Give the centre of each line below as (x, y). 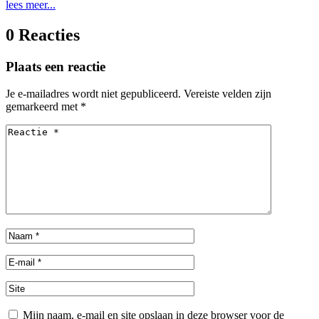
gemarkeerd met (43, 107)
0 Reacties (43, 35)
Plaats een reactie (56, 66)
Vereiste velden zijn (228, 94)
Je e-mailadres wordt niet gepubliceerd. (93, 94)
